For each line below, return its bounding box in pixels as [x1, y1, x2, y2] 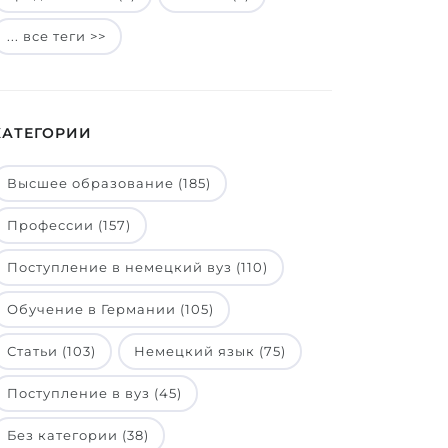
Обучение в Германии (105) [7, 301, 214, 317]
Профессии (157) [7, 217, 131, 233]
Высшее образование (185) [7, 175, 211, 191]
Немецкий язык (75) [134, 343, 286, 359]
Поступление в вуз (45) [7, 385, 182, 401]
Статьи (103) [7, 343, 96, 359]
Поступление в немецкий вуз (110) [7, 259, 268, 275]
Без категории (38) [7, 427, 149, 443]
